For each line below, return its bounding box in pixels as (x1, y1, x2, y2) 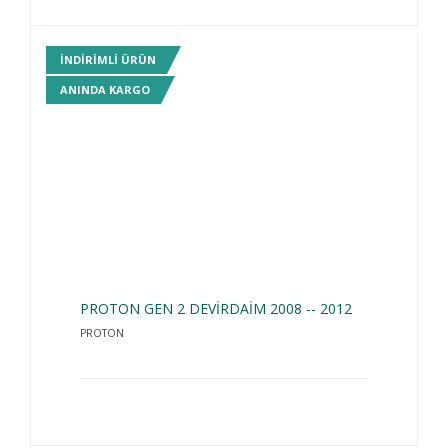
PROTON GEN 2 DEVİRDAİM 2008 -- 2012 (80, 299, 352, 318)
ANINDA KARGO (60, 82, 150, 98)
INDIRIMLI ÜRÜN (60, 52, 156, 68)
